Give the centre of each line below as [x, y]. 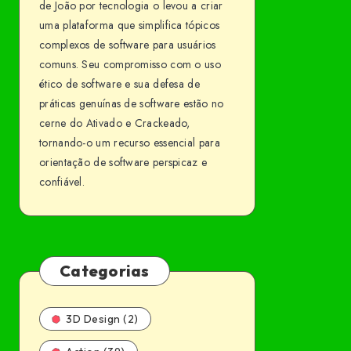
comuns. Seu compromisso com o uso [130, 64]
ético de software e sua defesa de [119, 84]
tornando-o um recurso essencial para [130, 143]
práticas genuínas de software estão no [132, 103]
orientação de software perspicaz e [123, 162]
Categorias [105, 271]
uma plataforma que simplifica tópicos [130, 25]
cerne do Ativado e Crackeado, [115, 123]
